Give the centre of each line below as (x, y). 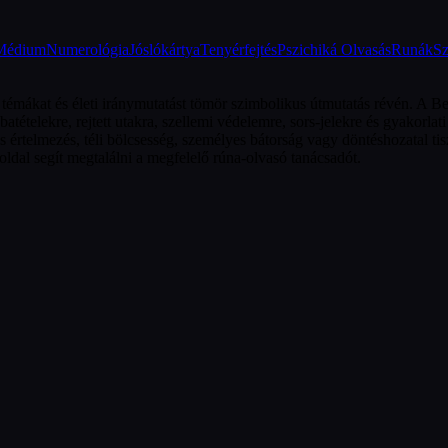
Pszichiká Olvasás (334, 50)
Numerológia (87, 50)
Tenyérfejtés (238, 50)
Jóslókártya (164, 50)
